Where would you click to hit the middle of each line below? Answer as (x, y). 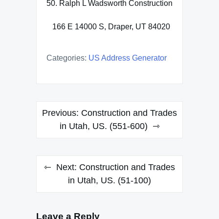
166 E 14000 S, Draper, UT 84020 (108, 26)
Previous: (60, 113)
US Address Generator (128, 58)
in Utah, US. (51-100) (109, 180)
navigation (65, 127)
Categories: (66, 58)
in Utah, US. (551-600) (103, 126)
